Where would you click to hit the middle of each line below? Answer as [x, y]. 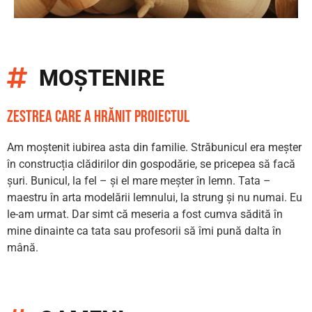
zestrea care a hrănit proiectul [98, 116]
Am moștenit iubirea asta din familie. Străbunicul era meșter [154, 147]
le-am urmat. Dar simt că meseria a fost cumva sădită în [145, 214]
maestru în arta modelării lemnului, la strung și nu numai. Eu [155, 197]
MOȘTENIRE [102, 78]
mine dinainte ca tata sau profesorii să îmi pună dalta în [144, 231]
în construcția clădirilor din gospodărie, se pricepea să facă [151, 164]
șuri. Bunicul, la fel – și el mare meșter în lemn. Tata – [139, 180]
